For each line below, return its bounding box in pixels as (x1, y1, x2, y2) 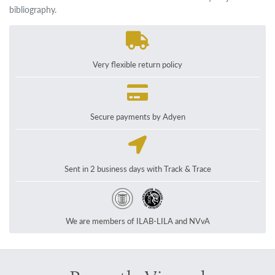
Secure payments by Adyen (90, 111, 185, 123)
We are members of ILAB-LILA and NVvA (65, 215, 210, 227)
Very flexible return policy (93, 59, 182, 71)
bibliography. (9, 3, 57, 16)
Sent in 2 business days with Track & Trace (64, 163, 211, 175)
